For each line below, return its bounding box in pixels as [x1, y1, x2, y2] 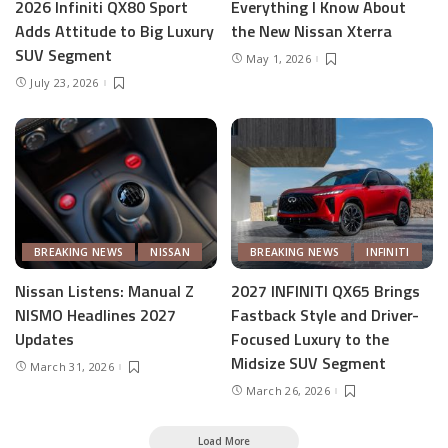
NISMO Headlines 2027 [15, 303, 176, 328]
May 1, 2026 [246, 51, 311, 67]
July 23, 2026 [30, 75, 99, 91]
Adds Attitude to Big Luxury [15, 19, 214, 44]
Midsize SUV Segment [231, 351, 386, 376]
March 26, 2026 [246, 383, 330, 399]
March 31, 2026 [30, 359, 114, 375]
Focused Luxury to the [231, 327, 389, 352]
